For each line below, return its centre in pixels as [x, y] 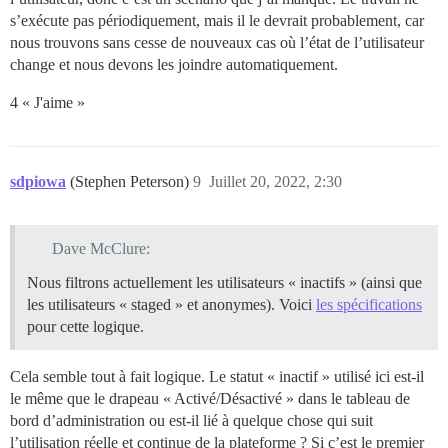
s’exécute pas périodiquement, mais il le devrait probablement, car [217, 20]
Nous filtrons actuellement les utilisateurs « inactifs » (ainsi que [224, 282]
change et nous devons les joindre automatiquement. [174, 64]
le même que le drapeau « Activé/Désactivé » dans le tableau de [210, 398]
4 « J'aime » [47, 102]
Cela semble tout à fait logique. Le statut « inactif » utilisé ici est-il [217, 376]
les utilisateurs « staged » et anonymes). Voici [171, 304]
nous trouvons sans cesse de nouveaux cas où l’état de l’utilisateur [217, 42]
